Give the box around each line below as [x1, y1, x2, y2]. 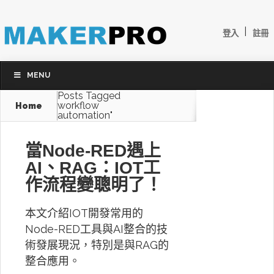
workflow [57, 100, 99, 111]
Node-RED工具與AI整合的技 [25, 223, 168, 235]
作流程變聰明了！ [25, 176, 162, 194]
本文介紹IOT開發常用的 [25, 207, 143, 220]
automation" [57, 109, 113, 121]
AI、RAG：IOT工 [25, 158, 160, 177]
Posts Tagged [57, 90, 120, 102]
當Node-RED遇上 [25, 141, 161, 160]
